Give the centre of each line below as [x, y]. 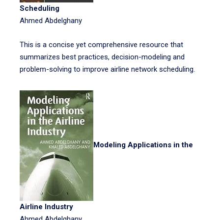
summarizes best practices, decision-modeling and [102, 57]
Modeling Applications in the [143, 145]
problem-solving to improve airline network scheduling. [107, 69]
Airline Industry [46, 207]
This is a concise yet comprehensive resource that [101, 45]
